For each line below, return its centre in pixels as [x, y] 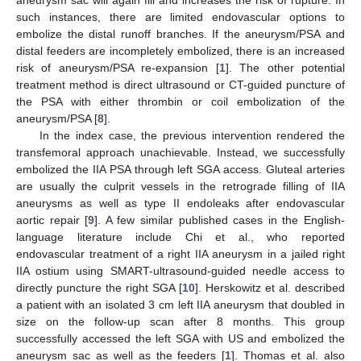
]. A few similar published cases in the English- [220, 220]
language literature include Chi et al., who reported [180, 237]
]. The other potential [285, 67]
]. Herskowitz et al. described [270, 287]
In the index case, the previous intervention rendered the [192, 135]
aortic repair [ [52, 220]
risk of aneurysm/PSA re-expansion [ [118, 67]
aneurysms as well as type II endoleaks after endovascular [180, 203]
